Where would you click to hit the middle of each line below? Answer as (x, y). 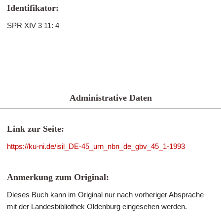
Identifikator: (33, 8)
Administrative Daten (110, 98)
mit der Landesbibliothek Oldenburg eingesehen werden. (97, 206)
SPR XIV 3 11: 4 (33, 25)
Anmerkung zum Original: (58, 177)
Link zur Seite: (36, 129)
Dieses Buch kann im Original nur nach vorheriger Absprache (105, 195)
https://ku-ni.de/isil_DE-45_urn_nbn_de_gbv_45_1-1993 (96, 146)
